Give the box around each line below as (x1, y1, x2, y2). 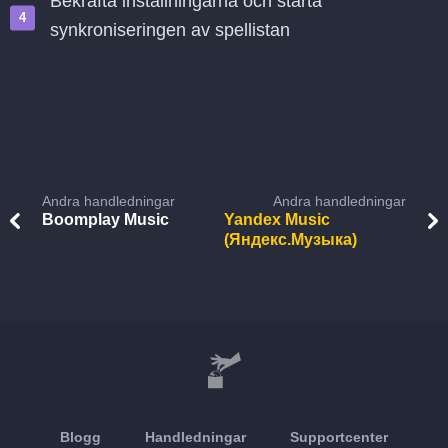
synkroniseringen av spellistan (50, 20, 290, 40)
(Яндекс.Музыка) (224, 231, 357, 248)
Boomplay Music (42, 211, 169, 228)
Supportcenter (290, 429, 388, 445)
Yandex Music (224, 211, 330, 228)
